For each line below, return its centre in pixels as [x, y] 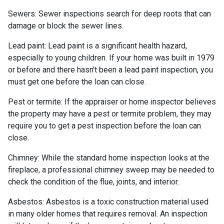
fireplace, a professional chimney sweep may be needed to [111, 169]
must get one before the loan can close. [77, 81]
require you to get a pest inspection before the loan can [104, 125]
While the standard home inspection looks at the [124, 157]
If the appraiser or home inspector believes [139, 101]
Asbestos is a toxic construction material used [126, 201]
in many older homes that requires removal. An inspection [108, 213]
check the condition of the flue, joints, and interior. [93, 181]
